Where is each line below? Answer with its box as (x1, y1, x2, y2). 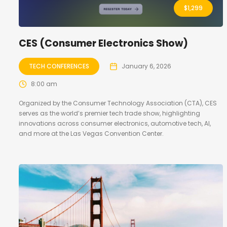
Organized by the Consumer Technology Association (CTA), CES (19, 99, 217, 108)
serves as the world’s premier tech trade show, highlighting (19, 109, 200, 118)
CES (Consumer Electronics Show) (19, 36, 188, 51)
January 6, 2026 (122, 62, 171, 71)
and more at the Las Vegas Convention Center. (19, 129, 164, 138)
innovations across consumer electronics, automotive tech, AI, (19, 119, 211, 128)
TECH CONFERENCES (29, 62, 89, 71)
